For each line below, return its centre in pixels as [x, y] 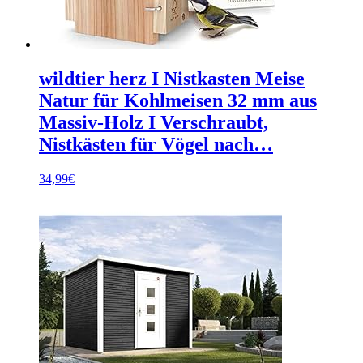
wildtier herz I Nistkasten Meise [172, 79]
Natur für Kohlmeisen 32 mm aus [178, 101]
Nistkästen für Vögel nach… [156, 145]
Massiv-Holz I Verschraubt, [154, 123]
